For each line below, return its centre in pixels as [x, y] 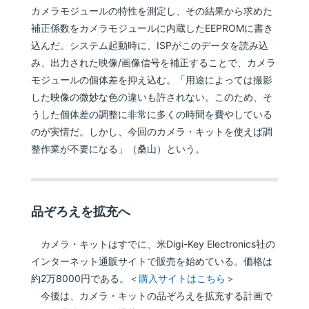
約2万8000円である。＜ [85, 279]
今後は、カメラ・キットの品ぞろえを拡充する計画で [152, 296]
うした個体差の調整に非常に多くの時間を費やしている [152, 114]
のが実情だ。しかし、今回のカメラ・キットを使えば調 [152, 132]
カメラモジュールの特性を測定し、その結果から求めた [152, 11]
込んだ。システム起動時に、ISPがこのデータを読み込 [150, 46]
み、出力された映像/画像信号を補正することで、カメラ [154, 63]
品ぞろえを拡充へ [81, 212]
